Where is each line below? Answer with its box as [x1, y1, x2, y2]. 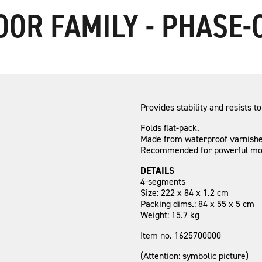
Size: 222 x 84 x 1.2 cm [140, 186, 229, 199]
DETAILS [140, 164, 174, 177]
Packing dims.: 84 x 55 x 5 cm [140, 197, 254, 210]
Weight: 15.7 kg [140, 208, 199, 221]
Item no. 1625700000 [140, 229, 221, 242]
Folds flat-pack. [140, 121, 199, 134]
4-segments [140, 175, 185, 188]
